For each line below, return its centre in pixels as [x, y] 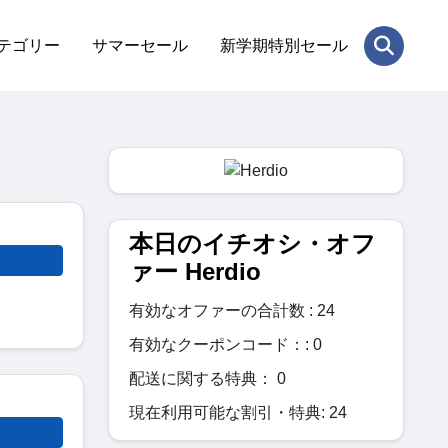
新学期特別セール [284, 45]
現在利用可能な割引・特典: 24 [238, 412]
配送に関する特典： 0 [207, 378]
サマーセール [140, 45]
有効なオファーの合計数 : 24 [232, 310]
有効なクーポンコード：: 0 [225, 344]
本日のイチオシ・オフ [252, 243]
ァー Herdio [195, 271]
